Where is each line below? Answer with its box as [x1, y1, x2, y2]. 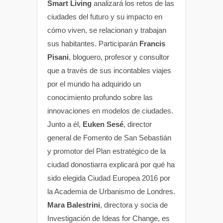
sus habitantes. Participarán [47, 39, 139, 48]
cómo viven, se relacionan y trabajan [47, 25, 166, 34]
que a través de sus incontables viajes [47, 66, 171, 75]
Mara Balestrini [47, 200, 100, 209]
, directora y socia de [100, 200, 168, 209]
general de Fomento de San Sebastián [47, 133, 171, 142]
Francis [139, 39, 165, 48]
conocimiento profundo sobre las [47, 93, 153, 102]
